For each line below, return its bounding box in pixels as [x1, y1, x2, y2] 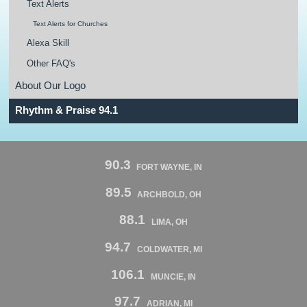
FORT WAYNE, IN [136, 162, 203, 173]
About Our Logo [14, 79, 86, 91]
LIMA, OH [151, 217, 188, 227]
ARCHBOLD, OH [137, 190, 202, 200]
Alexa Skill [27, 37, 70, 48]
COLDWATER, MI [136, 244, 202, 254]
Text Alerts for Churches [32, 19, 108, 27]
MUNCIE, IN [150, 271, 196, 282]
